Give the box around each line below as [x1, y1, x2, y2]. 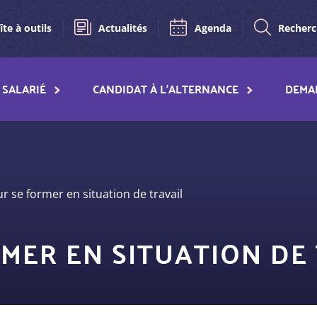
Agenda [194, 21, 231, 35]
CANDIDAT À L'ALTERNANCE [92, 78, 238, 99]
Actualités [98, 21, 148, 35]
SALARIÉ [1, 78, 46, 99]
